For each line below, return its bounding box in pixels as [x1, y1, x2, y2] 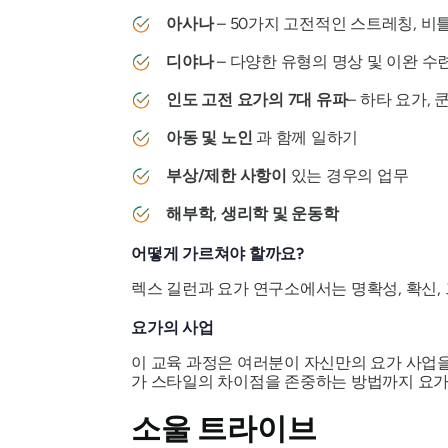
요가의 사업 [131, 318, 214, 338]
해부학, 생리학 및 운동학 [166, 204, 339, 224]
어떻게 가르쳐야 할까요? [131, 244, 304, 264]
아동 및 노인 [166, 128, 253, 148]
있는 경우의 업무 [286, 166, 409, 186]
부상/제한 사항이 [166, 166, 287, 186]
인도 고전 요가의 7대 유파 [166, 90, 348, 110]
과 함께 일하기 [252, 128, 359, 148]
